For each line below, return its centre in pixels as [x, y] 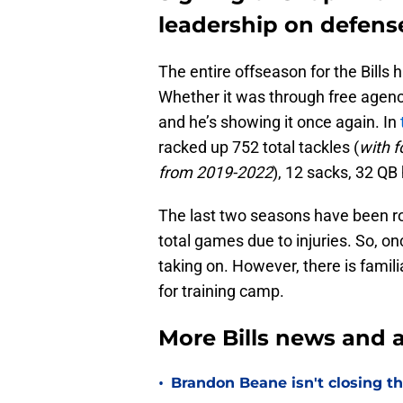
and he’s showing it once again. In [279, 122]
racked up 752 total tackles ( [259, 148]
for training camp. [221, 291]
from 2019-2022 [215, 173]
